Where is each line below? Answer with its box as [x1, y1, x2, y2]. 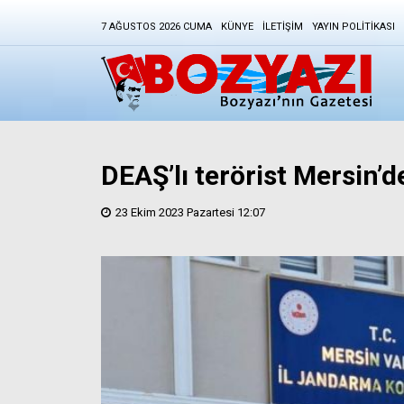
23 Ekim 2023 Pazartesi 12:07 [115, 206, 265, 220]
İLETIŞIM [262, 21, 303, 32]
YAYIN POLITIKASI [312, 21, 395, 32]
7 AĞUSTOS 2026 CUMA [101, 21, 212, 32]
